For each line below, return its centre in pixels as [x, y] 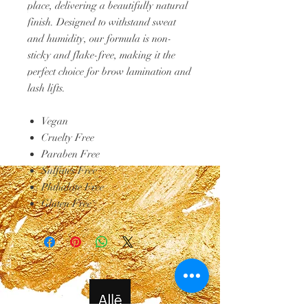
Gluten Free [66, 203]
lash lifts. [46, 88]
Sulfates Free [69, 170]
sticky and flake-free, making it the [101, 55]
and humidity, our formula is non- [100, 38]
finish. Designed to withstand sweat [102, 22]
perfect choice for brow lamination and [109, 71]
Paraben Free [70, 154]
